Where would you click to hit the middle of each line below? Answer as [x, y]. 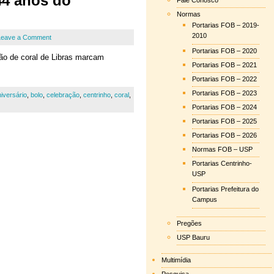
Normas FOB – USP [222, 149]
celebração [63, 95]
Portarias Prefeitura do [225, 189]
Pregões [189, 223]
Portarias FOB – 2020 [224, 51]
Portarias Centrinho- [222, 163]
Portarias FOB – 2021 [224, 65]
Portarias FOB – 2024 [224, 107]
